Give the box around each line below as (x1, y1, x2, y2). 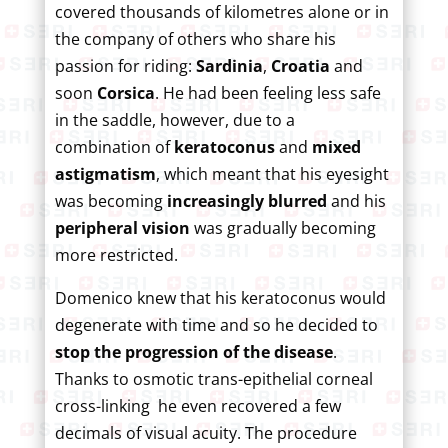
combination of (54, 135, 174, 158)
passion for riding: (54, 54, 196, 77)
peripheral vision (54, 216, 190, 239)
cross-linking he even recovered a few (54, 394, 341, 417)
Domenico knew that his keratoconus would (54, 286, 386, 309)
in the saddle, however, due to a (54, 108, 295, 131)
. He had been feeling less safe (154, 81, 381, 104)
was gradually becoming (189, 216, 376, 239)
